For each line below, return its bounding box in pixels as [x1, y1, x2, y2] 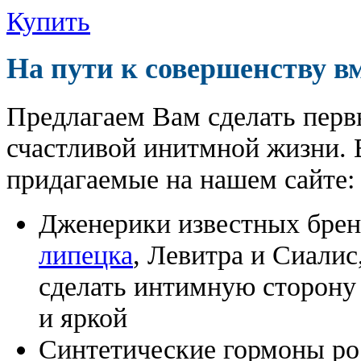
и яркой [39, 301, 127, 333]
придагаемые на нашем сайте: [6, 163, 355, 194]
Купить [6, 5, 90, 36]
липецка [39, 239, 133, 270]
